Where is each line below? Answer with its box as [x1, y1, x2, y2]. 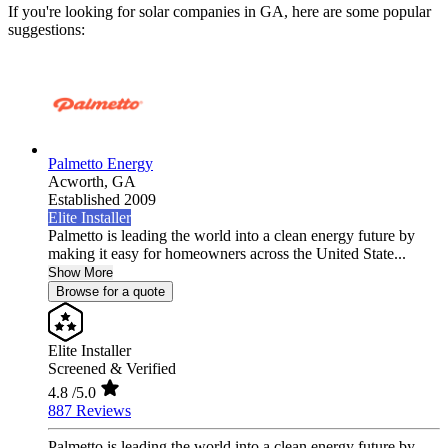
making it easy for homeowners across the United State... [48, 245, 406, 263]
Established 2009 [48, 191, 156, 209]
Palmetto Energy [48, 155, 153, 173]
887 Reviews [48, 402, 131, 420]
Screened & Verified [48, 360, 176, 378]
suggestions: [8, 21, 85, 39]
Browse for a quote [56, 284, 165, 300]
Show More [48, 265, 113, 281]
